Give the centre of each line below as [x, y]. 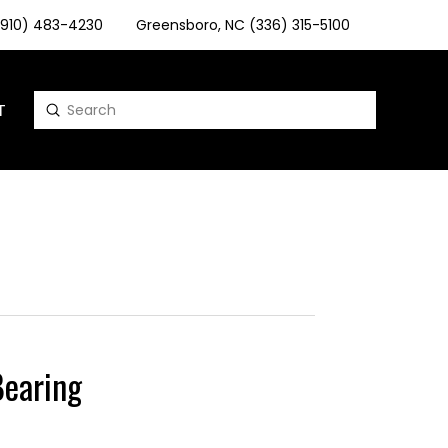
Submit [77, 109]
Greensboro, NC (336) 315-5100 [243, 25]
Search [57, 119]
